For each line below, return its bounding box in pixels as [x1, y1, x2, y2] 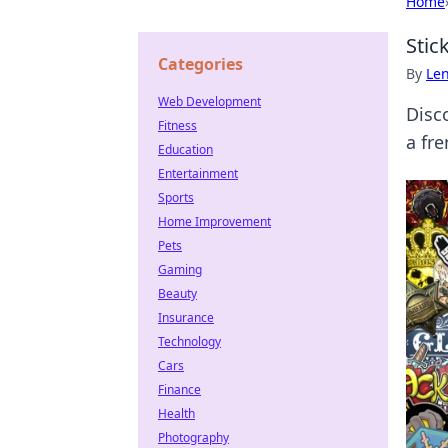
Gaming [158, 261, 202, 278]
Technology [158, 333, 221, 350]
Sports [158, 189, 194, 206]
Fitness [158, 117, 197, 134]
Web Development [158, 93, 261, 110]
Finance [158, 381, 201, 398]
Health [158, 405, 195, 422]
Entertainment [158, 165, 238, 182]
